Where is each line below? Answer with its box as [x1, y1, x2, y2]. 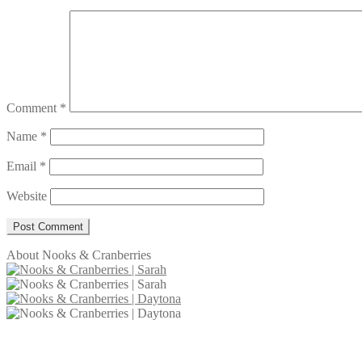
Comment [6, 100, 60, 115]
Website [6, 188, 47, 203]
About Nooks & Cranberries [6, 247, 151, 262]
